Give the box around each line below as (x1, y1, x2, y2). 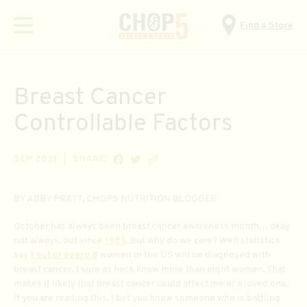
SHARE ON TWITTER (127, 152, 215, 163)
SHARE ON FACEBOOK (110, 152, 207, 163)
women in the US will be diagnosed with (98, 250, 271, 261)
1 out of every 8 (30, 250, 98, 261)
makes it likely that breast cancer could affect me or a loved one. (14, 279, 288, 290)
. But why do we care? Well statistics (126, 236, 280, 247)
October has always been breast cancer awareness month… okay (14, 221, 290, 232)
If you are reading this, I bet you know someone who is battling (14, 293, 280, 304)
